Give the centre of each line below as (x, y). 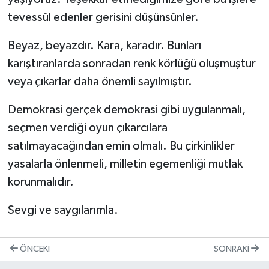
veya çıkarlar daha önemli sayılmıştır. (100, 82)
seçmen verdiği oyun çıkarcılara (87, 128)
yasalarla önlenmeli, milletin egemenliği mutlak (125, 164)
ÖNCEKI (34, 249)
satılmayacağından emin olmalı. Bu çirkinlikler (121, 146)
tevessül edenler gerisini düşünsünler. (103, 18)
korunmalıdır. (41, 182)
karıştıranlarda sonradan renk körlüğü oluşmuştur (131, 64)
